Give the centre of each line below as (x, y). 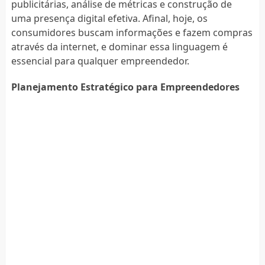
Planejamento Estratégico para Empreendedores (125, 87)
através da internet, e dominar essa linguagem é (119, 46)
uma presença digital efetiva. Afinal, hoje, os (109, 18)
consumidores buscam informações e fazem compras (132, 32)
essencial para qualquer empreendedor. (100, 61)
